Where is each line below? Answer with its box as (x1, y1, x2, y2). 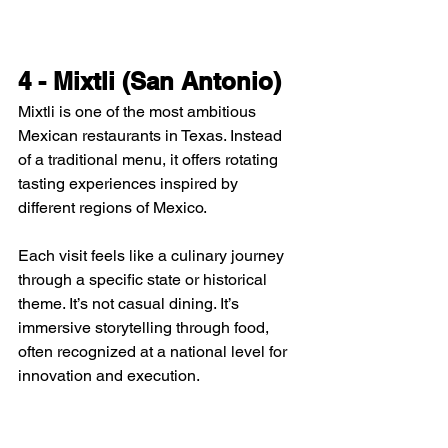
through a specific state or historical (18, 269, 271, 289)
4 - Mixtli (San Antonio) (18, 66, 281, 95)
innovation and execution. (18, 365, 200, 385)
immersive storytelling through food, (18, 317, 273, 337)
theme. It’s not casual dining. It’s (18, 293, 243, 313)
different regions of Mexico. (18, 197, 207, 217)
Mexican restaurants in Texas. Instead (18, 125, 286, 145)
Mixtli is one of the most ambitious (18, 101, 260, 121)
